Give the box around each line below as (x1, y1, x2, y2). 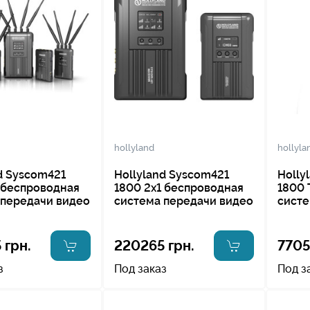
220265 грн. (113, 237, 194, 254)
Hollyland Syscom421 (113, 167, 229, 181)
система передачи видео (113, 194, 253, 208)
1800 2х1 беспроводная (113, 181, 244, 194)
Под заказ (113, 262, 167, 275)
